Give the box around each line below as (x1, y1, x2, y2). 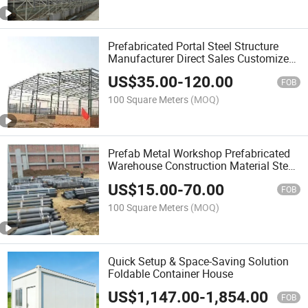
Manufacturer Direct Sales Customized (108, 51, 296, 67)
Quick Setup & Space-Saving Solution (108, 253, 289, 269)
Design (108, 63, 142, 79)
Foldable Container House (108, 265, 234, 281)
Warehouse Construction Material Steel (108, 158, 297, 174)
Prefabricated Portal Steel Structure (108, 38, 279, 54)
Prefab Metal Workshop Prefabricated (108, 146, 291, 162)
